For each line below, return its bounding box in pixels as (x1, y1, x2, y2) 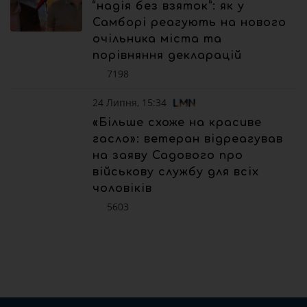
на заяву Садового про (93, 149, 243, 162)
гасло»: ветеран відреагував (93, 133, 283, 146)
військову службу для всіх (93, 166, 259, 179)
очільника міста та (93, 32, 222, 45)
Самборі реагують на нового (93, 16, 286, 29)
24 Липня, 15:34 (93, 96, 167, 110)
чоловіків (93, 182, 152, 195)
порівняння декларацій (93, 49, 242, 62)
